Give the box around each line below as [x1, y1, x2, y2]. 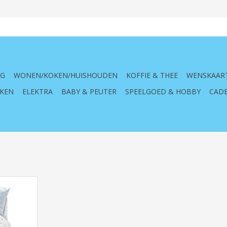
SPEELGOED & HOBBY [125, 87, 201, 96]
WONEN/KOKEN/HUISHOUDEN [14, 70, 118, 80]
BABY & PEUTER [61, 87, 117, 96]
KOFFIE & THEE [126, 70, 178, 80]
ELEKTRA [22, 87, 53, 96]
